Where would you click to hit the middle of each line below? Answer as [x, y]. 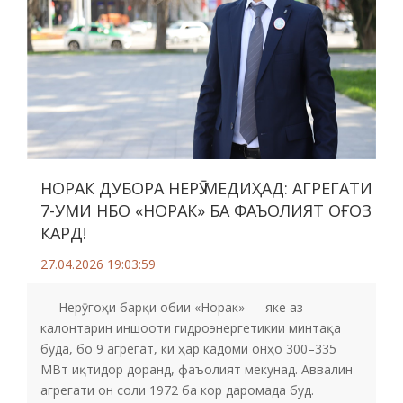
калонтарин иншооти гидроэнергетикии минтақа [191, 328]
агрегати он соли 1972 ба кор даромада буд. [177, 390]
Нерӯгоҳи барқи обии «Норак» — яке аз [172, 307]
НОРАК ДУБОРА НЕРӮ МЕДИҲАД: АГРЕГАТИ [206, 188]
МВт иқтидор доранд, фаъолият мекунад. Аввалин [197, 369]
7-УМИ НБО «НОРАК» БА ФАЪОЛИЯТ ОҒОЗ [206, 210]
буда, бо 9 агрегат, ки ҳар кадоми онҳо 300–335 [188, 349]
